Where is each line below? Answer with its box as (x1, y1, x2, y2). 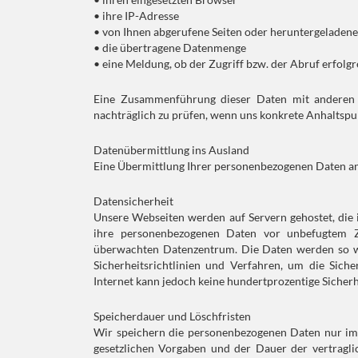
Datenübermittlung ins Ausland (93, 143, 249, 157)
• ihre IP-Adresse (93, 9, 179, 22)
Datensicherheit (93, 194, 173, 208)
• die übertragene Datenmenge (93, 41, 246, 54)
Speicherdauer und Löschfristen (93, 309, 251, 323)
